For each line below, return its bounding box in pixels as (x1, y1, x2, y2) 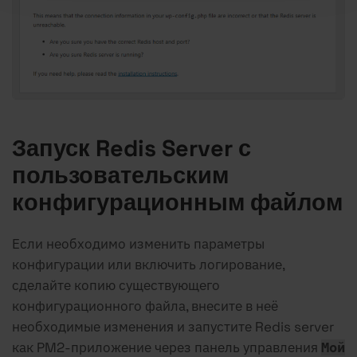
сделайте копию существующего (12, 277, 220, 295)
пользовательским (12, 161, 229, 190)
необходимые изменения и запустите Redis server (12, 318, 334, 336)
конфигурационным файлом (12, 188, 343, 218)
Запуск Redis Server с (12, 134, 251, 163)
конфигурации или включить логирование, (12, 256, 284, 274)
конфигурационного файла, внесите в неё (12, 297, 278, 316)
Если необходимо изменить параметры (12, 235, 265, 253)
